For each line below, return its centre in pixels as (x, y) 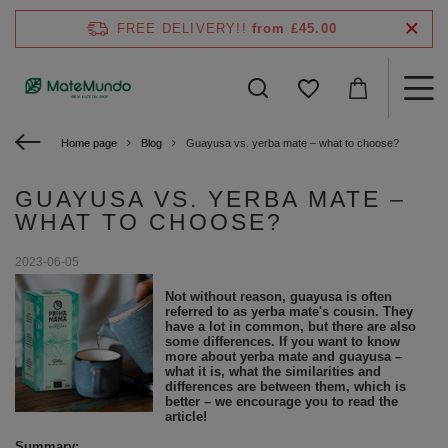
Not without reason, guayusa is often (278, 296)
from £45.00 (294, 28)
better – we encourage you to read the (281, 401)
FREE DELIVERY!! (181, 28)
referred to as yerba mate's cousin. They (288, 311)
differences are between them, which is (285, 386)
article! (185, 416)
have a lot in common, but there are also (290, 326)
